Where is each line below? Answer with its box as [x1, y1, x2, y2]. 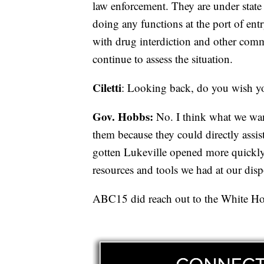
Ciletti [93, 80, 121, 96]
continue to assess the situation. [93, 51, 233, 67]
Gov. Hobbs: [93, 108, 153, 125]
